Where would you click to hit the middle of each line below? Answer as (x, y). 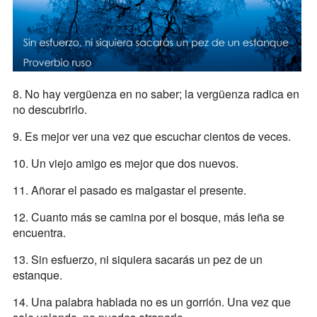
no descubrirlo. (51, 110)
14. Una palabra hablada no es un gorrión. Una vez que (151, 302)
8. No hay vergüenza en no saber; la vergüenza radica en (156, 94)
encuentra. (39, 233)
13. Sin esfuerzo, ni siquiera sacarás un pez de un (137, 260)
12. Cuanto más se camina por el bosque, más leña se (148, 217)
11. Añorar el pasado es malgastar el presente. (129, 190)
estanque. (37, 275)
